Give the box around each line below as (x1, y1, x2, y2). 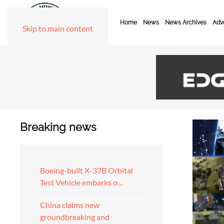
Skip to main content (22, 23, 93, 33)
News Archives (165, 19, 206, 26)
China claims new (40, 200, 99, 209)
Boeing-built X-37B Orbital (40, 165, 133, 175)
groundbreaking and (40, 212, 109, 221)
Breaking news (20, 120, 96, 133)
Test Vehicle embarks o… (40, 177, 123, 187)
